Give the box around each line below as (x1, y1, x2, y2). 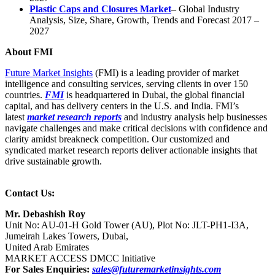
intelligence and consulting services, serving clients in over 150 (5, 79, 248, 90)
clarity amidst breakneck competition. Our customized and (5, 134, 230, 145)
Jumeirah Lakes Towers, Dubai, (5, 231, 128, 242)
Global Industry (176, 4, 239, 15)
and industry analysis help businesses (122, 112, 267, 123)
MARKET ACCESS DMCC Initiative (5, 253, 155, 264)
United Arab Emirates (5, 242, 89, 253)
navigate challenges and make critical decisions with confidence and (5, 123, 268, 134)
